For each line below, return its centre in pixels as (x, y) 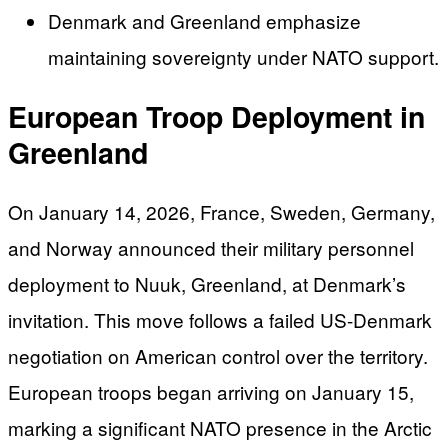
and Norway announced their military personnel (211, 248)
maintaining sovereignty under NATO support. (243, 57)
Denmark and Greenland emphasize (204, 21)
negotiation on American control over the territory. (218, 356)
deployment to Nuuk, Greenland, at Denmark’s (207, 284)
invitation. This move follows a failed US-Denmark (220, 320)
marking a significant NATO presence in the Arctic (220, 428)
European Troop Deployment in (216, 116)
